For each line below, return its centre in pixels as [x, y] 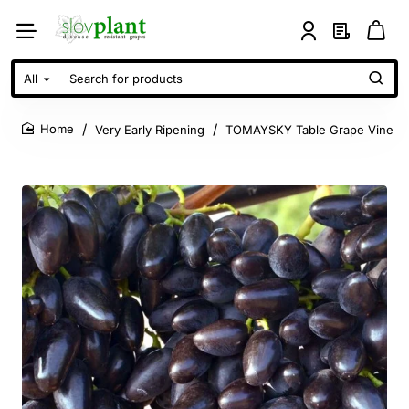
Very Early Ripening [150, 129]
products [43, 121]
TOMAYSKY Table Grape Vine [309, 129]
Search [37, 86]
